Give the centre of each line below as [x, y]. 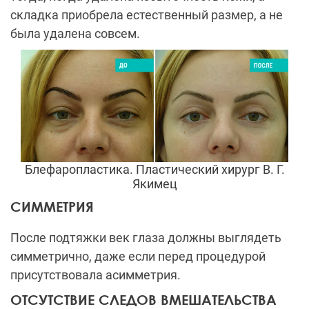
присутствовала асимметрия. [98, 275]
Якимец [154, 183]
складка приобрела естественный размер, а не [147, 15]
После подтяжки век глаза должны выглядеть [146, 237]
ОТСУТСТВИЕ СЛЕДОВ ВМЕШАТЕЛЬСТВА [143, 299]
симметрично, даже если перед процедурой [138, 256]
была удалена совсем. [75, 34]
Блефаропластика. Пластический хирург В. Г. [154, 169]
